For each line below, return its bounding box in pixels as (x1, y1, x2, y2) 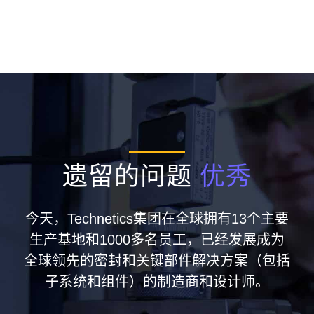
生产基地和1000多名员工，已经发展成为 (29, 231, 285, 247)
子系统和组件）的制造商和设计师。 (44, 273, 269, 289)
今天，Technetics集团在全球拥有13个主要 (25, 210, 289, 226)
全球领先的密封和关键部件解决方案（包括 (23, 252, 290, 268)
